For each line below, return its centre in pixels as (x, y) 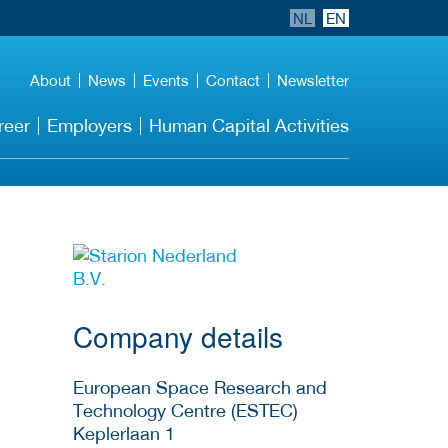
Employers (89, 125)
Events (166, 80)
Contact (233, 80)
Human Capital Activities (249, 125)
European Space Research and (200, 388)
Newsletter (313, 80)
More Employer (185, 256)
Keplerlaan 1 (124, 434)
